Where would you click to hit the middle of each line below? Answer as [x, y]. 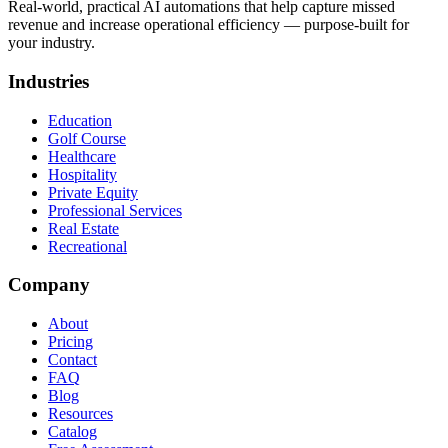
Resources [80, 414]
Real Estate [83, 228]
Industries [48, 81]
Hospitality [82, 174]
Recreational [87, 246]
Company [49, 285]
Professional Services [115, 210]
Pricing [70, 342]
